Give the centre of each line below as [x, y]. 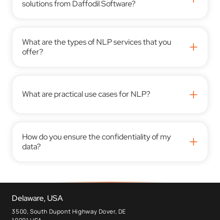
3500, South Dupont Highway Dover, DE [69, 211]
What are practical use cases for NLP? [86, 94]
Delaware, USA [38, 198]
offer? [33, 52]
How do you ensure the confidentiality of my [97, 137]
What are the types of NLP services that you [97, 42]
